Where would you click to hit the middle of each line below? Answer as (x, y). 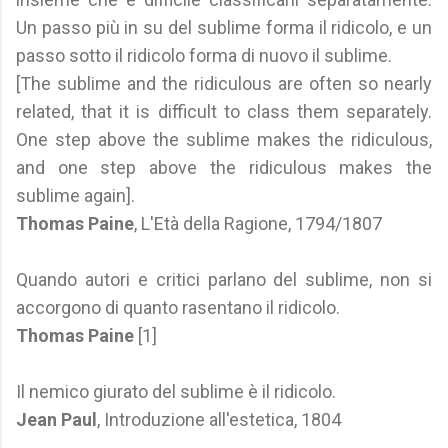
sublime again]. (75, 195)
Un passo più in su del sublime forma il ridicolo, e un (224, 27)
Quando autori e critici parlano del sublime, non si (224, 279)
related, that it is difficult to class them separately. (224, 111)
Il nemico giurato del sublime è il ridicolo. (176, 391)
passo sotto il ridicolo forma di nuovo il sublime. (204, 55)
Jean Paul (56, 419)
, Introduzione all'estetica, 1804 (219, 419)
